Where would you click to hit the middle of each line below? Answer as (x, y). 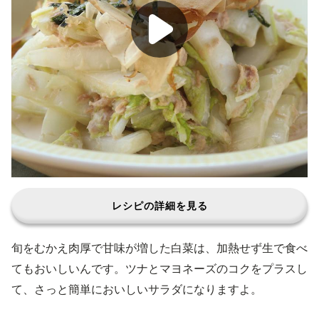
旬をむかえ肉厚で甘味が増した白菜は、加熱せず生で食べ (159, 248)
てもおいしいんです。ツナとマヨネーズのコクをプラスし (159, 268)
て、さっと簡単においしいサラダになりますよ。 (137, 289)
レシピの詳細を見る (159, 205)
